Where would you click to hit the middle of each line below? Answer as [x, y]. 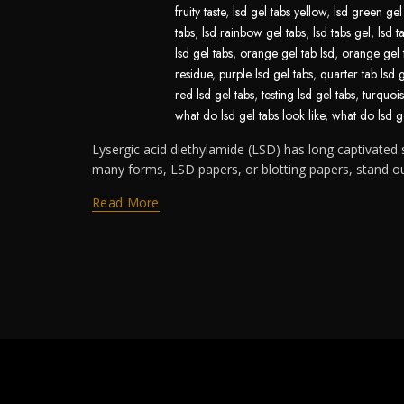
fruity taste [200, 12]
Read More [126, 202]
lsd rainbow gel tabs [254, 32]
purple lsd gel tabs [266, 74]
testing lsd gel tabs [308, 95]
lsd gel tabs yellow [280, 12]
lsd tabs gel [342, 32]
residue [193, 74]
